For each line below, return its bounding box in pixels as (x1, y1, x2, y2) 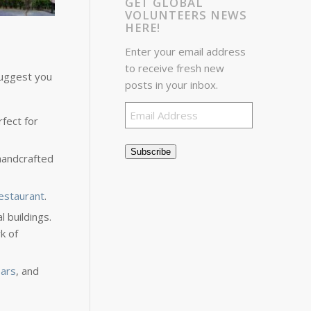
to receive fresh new (125, 60, 225, 75)
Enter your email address (125, 44, 246, 58)
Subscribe (131, 146, 171, 157)
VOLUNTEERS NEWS (125, 7, 248, 23)
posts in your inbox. (125, 77, 219, 92)
